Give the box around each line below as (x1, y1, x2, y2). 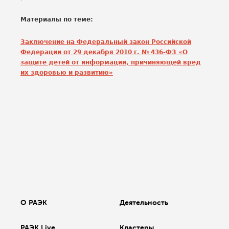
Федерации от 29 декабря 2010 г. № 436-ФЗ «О (20, 49, 188, 56)
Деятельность (120, 198, 169, 207)
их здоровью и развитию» (20, 69, 113, 76)
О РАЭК (20, 198, 47, 207)
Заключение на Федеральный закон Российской (20, 38, 191, 45)
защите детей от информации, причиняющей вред (20, 59, 201, 66)
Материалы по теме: (20, 16, 93, 23)
